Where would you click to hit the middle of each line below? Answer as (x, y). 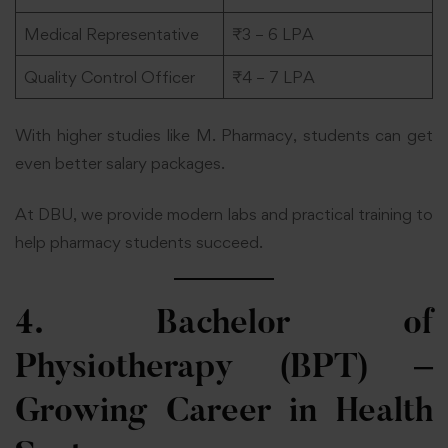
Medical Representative (111, 33)
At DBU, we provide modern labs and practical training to (224, 213)
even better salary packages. (120, 163)
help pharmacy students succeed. (139, 241)
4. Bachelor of (224, 324)
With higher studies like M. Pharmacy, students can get (224, 135)
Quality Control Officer (109, 76)
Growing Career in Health (224, 412)
